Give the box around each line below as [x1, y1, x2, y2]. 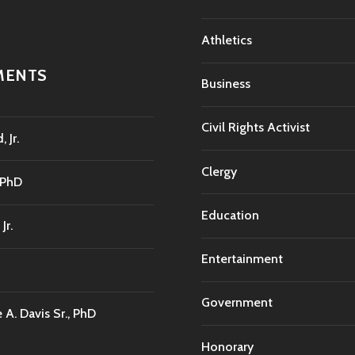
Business [201, 76, 250, 92]
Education [201, 207, 259, 223]
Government [201, 295, 273, 311]
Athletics [201, 32, 252, 48]
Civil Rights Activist [201, 120, 310, 136]
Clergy [201, 163, 237, 179]
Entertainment [201, 251, 283, 267]
